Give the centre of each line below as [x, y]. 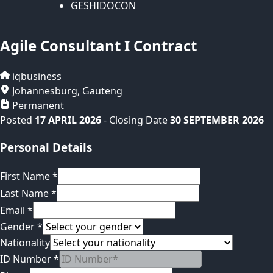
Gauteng [102, 91]
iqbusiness [37, 76]
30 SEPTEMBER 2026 [217, 120]
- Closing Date [136, 120]
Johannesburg [45, 91]
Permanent [38, 106]
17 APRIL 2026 [68, 120]
